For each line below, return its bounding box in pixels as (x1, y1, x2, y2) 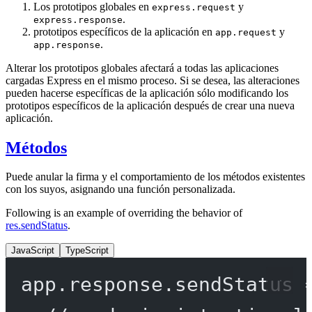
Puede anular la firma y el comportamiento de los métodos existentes (6, 171, 305, 183)
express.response (33, 14, 123, 25)
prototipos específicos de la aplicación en (33, 25, 215, 38)
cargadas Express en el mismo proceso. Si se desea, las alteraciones (6, 74, 299, 86)
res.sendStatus (6, 219, 68, 232)
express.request (152, 1, 235, 13)
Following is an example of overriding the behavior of (6, 207, 242, 219)
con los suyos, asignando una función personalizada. (6, 183, 235, 196)
